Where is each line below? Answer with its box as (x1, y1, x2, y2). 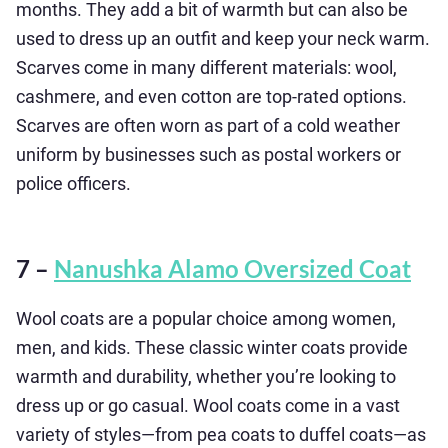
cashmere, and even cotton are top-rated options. (16, 86, 407, 107)
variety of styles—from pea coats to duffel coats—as (16, 424, 426, 445)
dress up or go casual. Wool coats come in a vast (16, 395, 400, 416)
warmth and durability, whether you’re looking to (16, 366, 396, 387)
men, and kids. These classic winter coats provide (16, 337, 408, 358)
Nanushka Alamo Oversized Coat (54, 254, 411, 283)
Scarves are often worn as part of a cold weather (16, 115, 400, 136)
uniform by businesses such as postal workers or (16, 144, 401, 165)
